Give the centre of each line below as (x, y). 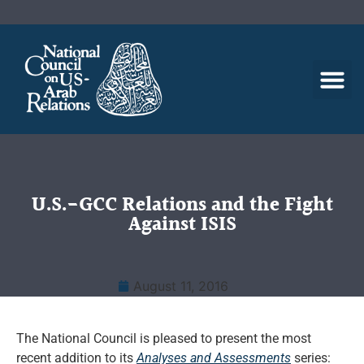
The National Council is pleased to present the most (164, 338)
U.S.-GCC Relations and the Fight (182, 206)
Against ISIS (182, 225)
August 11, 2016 (181, 286)
